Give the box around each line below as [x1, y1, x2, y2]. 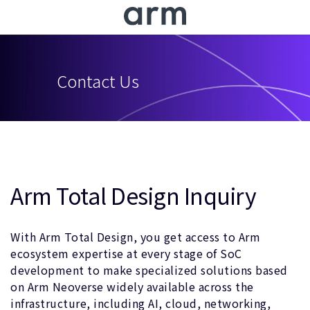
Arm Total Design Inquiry [10, 179, 256, 211]
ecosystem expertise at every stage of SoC [10, 245, 242, 262]
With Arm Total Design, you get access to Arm [10, 228, 260, 245]
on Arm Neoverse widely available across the [10, 278, 254, 295]
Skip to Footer [20, 24, 103, 42]
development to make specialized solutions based [10, 262, 288, 278]
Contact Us [57, 69, 139, 93]
